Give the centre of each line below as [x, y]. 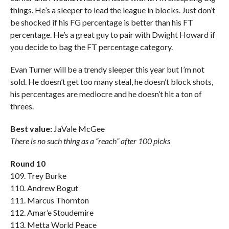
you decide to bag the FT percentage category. [91, 47]
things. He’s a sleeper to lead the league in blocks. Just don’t [112, 10]
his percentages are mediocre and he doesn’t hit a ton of [106, 94]
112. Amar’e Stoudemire [52, 212]
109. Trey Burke [38, 176]
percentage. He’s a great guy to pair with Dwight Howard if [112, 35]
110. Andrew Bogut [44, 188]
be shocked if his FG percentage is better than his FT [101, 22]
